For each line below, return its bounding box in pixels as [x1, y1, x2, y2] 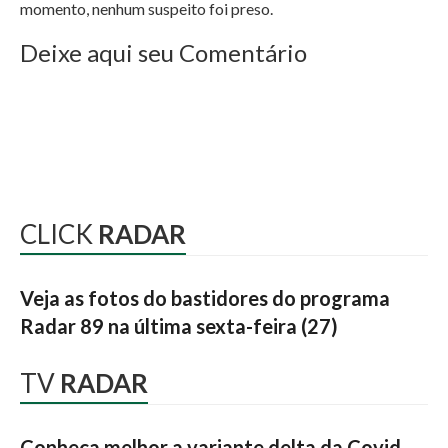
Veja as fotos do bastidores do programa [20, 286, 390, 310]
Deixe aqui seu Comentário [20, 38, 307, 67]
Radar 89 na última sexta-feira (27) [20, 314, 338, 338]
